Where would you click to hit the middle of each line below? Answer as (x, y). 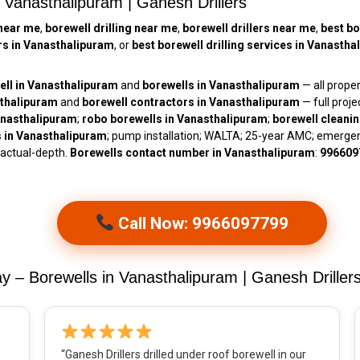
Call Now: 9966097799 (202, 223)
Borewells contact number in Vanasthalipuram (192, 153)
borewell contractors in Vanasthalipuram (191, 102)
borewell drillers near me (249, 29)
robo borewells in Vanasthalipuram (175, 119)
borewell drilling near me (111, 29)
